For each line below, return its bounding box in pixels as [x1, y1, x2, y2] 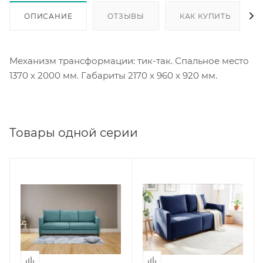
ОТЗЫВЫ [107, 12, 145, 21]
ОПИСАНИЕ [24, 12, 73, 21]
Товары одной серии [9, 126, 138, 140]
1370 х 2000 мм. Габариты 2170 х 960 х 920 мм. [9, 70, 217, 82]
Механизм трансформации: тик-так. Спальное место [9, 55, 249, 67]
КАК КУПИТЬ [179, 12, 231, 21]
